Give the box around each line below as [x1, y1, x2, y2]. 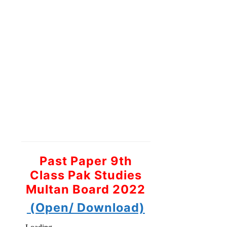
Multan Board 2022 [26, 181, 146, 197]
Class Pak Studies [29, 167, 142, 182]
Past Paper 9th [39, 153, 132, 168]
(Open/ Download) [26, 200, 145, 215]
